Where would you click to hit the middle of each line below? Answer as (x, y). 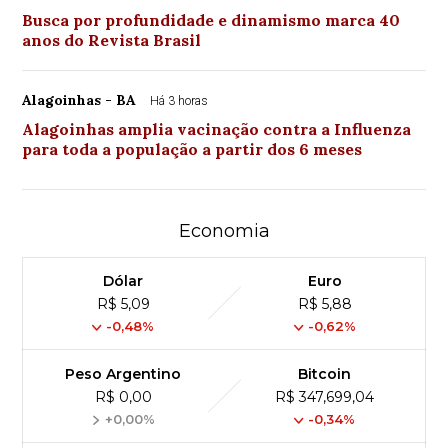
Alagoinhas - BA (79, 100)
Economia (224, 231)
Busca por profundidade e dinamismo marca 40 (211, 20)
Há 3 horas (179, 101)
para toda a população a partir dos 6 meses (192, 149)
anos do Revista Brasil (112, 40)
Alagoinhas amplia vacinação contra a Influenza (217, 129)
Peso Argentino (123, 374)
